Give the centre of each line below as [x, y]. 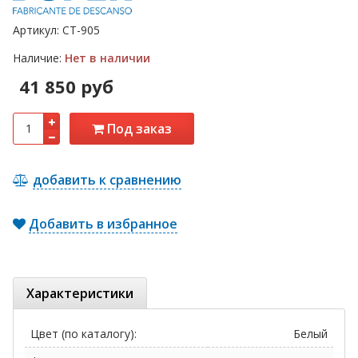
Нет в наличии [107, 58]
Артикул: [38, 30]
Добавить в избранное [103, 224]
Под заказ [138, 129]
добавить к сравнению [107, 180]
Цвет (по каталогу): [84, 334]
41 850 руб [66, 87]
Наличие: [39, 58]
